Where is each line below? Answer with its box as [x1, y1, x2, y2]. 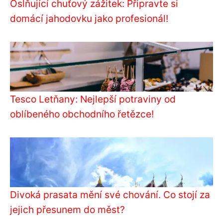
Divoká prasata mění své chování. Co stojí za [10, 189, 210, 201]
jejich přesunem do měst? [10, 204, 125, 216]
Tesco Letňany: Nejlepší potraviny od [10, 93, 176, 106]
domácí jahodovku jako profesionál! [10, 12, 168, 25]
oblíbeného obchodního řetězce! [10, 108, 154, 120]
